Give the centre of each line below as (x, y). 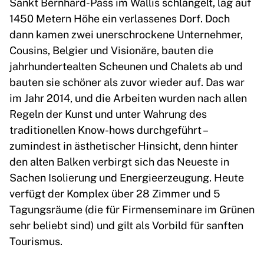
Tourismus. (36, 241)
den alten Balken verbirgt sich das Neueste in (119, 161)
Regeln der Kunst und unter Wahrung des (108, 113)
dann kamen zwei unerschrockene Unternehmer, (126, 34)
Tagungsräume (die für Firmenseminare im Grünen (132, 209)
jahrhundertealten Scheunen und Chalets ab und (126, 66)
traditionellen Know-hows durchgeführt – (108, 129)
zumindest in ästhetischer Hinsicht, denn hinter (124, 145)
